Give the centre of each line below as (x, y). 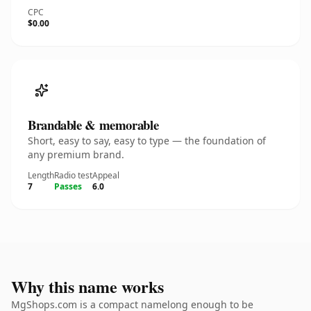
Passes (68, 186)
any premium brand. (76, 154)
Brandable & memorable (93, 125)
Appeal (106, 175)
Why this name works (87, 286)
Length (41, 175)
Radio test (73, 175)
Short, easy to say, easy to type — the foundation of (147, 141)
